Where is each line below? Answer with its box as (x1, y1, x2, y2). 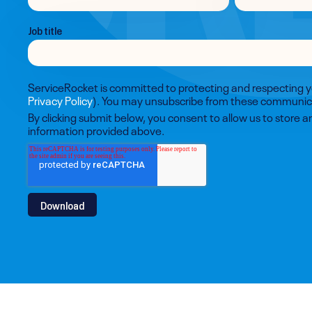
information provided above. (28, 121, 164, 138)
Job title (28, 21, 62, 38)
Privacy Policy (28, 91, 93, 108)
